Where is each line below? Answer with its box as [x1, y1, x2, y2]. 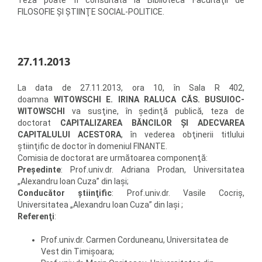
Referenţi [18, 212, 54, 222]
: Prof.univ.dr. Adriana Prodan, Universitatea [61, 165, 244, 175]
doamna [18, 95, 54, 105]
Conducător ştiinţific [18, 188, 112, 198]
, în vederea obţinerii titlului [121, 130, 244, 140]
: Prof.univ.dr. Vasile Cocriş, [112, 188, 244, 198]
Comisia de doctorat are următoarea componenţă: [18, 153, 208, 163]
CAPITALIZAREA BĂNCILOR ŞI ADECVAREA [60, 118, 244, 128]
